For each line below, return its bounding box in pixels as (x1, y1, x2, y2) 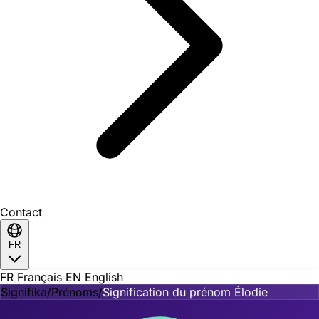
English (85, 270, 123, 284)
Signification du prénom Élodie (103, 285, 268, 299)
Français (17, 270, 66, 284)
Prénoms (51, 285, 98, 299)
